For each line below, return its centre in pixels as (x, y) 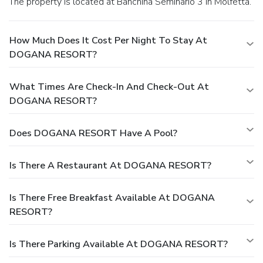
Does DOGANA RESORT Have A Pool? (93, 133)
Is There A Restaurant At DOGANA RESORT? (110, 165)
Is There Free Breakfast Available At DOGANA (112, 198)
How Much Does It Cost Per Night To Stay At (108, 40)
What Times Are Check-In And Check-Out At (109, 87)
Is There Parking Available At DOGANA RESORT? (119, 244)
